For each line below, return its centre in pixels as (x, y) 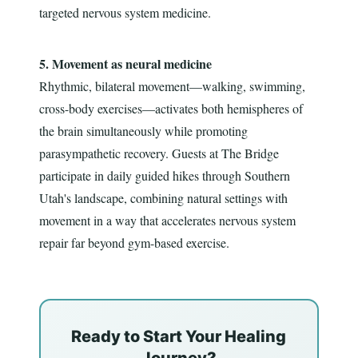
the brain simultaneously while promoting (143, 131)
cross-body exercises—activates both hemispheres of (171, 109)
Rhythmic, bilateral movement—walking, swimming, (172, 86)
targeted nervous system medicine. (125, 13)
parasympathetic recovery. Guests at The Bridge (159, 153)
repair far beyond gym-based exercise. (134, 243)
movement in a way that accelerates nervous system (167, 221)
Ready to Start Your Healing (179, 337)
